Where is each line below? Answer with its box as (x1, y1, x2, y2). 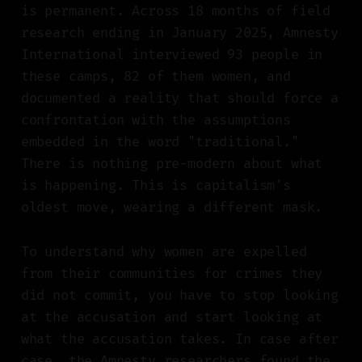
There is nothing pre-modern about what (20, 155, 323, 173)
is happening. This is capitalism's (20, 177, 291, 195)
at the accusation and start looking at (20, 309, 323, 326)
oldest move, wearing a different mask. (20, 199, 323, 217)
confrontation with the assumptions (20, 112, 291, 129)
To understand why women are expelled (20, 243, 307, 261)
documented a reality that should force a (20, 90, 339, 107)
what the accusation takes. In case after (20, 330, 339, 348)
